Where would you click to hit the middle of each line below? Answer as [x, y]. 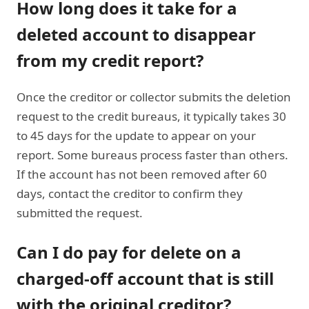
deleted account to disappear [136, 34]
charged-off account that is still [145, 278]
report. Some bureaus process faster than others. [152, 154]
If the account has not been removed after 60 [142, 174]
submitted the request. [80, 212]
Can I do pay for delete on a [129, 252]
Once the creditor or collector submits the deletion [154, 97]
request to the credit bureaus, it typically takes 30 [151, 116]
